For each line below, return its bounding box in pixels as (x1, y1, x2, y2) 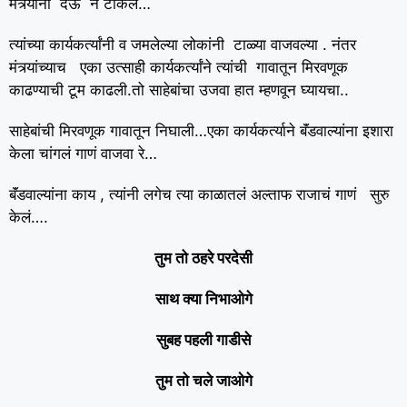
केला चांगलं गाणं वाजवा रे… (9, 144, 157, 163)
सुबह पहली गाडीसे (156, 331, 251, 349)
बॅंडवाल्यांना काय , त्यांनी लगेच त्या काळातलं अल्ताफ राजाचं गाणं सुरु (9, 185, 390, 203)
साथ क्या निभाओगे (154, 290, 253, 308)
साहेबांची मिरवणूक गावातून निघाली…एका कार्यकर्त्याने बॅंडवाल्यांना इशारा (9, 122, 393, 140)
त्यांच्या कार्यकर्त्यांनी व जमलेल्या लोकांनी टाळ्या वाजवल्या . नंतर (9, 35, 356, 54)
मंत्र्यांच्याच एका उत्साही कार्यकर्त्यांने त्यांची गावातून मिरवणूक (9, 58, 348, 76)
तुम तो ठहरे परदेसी (154, 249, 253, 267)
